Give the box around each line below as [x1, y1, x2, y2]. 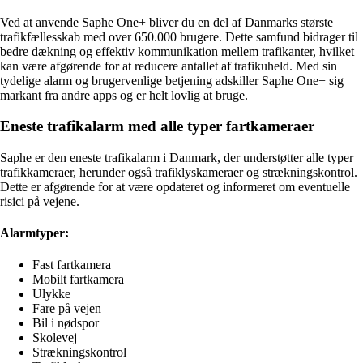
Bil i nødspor [32, 316, 99, 331]
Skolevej [32, 331, 77, 345]
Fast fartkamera [32, 258, 111, 272]
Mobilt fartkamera [32, 272, 124, 287]
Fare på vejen [32, 301, 101, 316]
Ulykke [32, 287, 70, 301]
